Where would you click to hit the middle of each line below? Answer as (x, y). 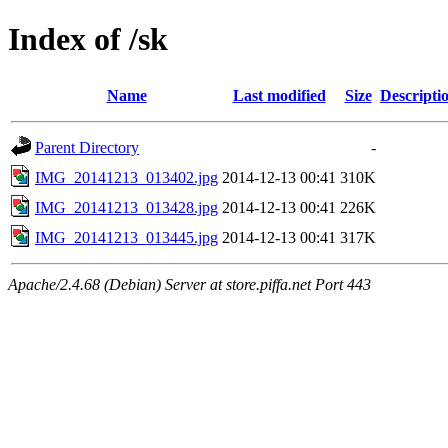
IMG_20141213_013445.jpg (126, 237)
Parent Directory (87, 147)
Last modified (279, 95)
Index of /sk (88, 39)
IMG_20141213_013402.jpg (126, 177)
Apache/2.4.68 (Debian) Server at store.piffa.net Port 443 (189, 284)
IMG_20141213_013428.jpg (126, 207)
